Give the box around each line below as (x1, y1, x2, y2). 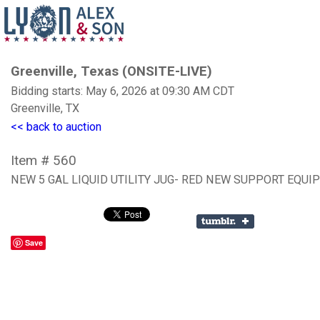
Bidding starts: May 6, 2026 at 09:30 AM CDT (11, 84, 234, 98)
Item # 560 (11, 153, 76, 169)
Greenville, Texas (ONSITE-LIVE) (11, 64, 212, 79)
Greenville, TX (11, 101, 79, 115)
